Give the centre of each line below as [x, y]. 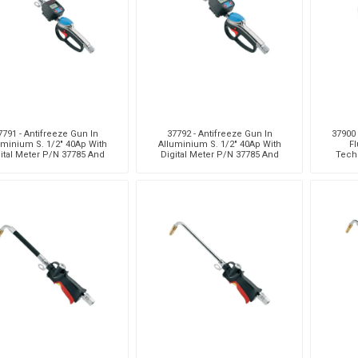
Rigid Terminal [46, 165]
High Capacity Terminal [219, 165]
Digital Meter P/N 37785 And [219, 154]
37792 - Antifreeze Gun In [219, 133]
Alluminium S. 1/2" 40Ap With [219, 144]
